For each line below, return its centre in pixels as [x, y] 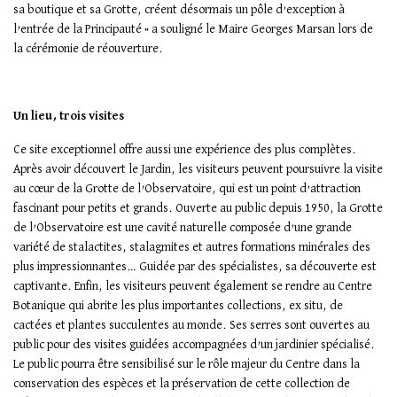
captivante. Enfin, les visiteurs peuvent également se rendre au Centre [193, 287]
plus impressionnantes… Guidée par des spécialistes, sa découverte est [195, 267]
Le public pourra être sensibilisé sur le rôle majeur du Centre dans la [187, 365]
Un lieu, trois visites [70, 117]
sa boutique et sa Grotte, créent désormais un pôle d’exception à [179, 10]
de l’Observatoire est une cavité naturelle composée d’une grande [183, 228]
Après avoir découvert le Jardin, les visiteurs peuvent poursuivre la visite [198, 170]
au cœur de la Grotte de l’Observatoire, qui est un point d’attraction [187, 189]
